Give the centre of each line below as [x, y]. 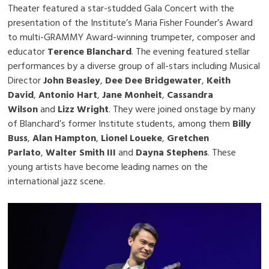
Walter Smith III [81, 153]
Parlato [25, 153]
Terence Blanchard [90, 52]
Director [26, 81]
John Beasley [72, 81]
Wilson [23, 110]
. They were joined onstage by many [182, 110]
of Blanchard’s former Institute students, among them [120, 124]
